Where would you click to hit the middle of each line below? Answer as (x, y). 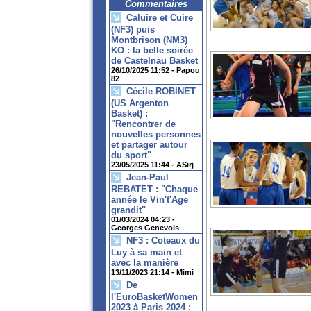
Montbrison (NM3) (149, 40)
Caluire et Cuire (160, 18)
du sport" (131, 155)
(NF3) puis (133, 30)
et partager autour (149, 145)
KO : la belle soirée (152, 51)
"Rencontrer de (143, 124)
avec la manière (145, 263)
